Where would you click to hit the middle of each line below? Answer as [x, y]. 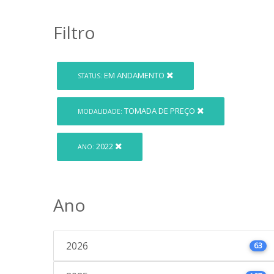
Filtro [74, 32]
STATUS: [90, 76]
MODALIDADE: [100, 112]
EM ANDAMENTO [135, 76]
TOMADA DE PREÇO [160, 111]
